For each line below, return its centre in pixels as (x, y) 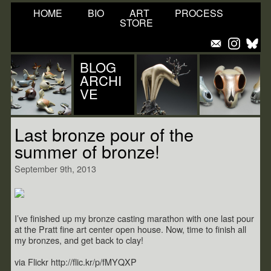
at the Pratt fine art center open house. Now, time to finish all (130, 229)
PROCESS (199, 13)
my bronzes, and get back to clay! (79, 240)
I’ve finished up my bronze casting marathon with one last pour (134, 218)
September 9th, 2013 (55, 168)
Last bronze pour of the (104, 134)
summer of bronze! (87, 151)
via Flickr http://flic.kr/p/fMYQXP (76, 262)
